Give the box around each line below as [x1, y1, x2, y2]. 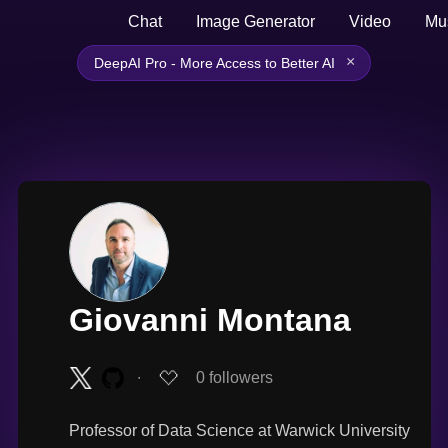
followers [208, 368, 273, 386]
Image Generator [196, 13, 315, 30]
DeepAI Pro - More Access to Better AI [94, 55, 335, 71]
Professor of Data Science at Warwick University [68, 422, 410, 440]
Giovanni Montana [68, 302, 351, 338]
